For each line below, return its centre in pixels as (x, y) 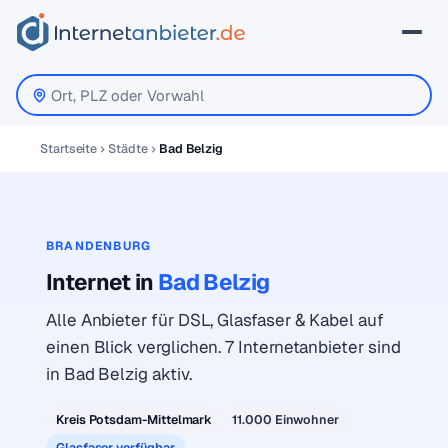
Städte (128, 148)
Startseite (69, 148)
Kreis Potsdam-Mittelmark (134, 419)
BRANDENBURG (99, 246)
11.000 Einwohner (286, 419)
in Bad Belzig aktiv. (119, 374)
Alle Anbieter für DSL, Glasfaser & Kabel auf (215, 320)
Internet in (102, 282)
